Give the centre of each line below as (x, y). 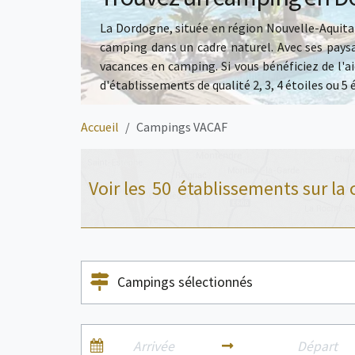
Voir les (119, 188)
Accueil (100, 127)
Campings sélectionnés (185, 282)
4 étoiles (300, 85)
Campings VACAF (182, 127)
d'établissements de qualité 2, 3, (188, 85)
